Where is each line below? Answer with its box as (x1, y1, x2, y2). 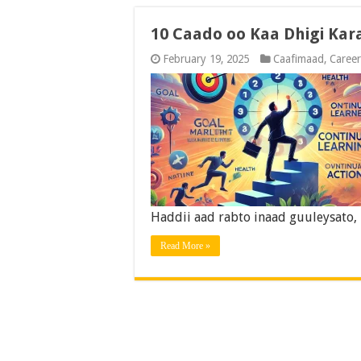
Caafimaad (273, 52, 324, 65)
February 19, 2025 (163, 52, 249, 65)
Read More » (160, 240, 210, 251)
